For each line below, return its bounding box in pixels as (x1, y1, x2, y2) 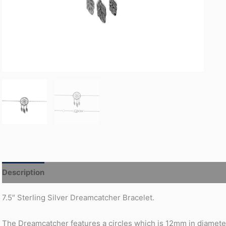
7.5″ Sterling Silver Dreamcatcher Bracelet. (2, 192, 154, 202)
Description (2, 167, 44, 178)
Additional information (54, 167, 137, 178)
